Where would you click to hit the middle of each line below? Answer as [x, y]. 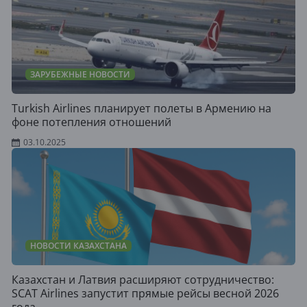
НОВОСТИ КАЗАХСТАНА [78, 246]
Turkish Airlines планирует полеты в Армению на [142, 108]
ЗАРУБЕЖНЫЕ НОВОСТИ [80, 74]
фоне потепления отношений [91, 122]
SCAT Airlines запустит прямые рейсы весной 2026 [145, 293]
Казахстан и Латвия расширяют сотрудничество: [143, 280]
